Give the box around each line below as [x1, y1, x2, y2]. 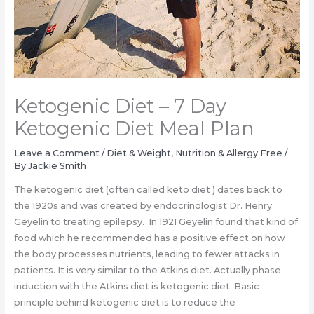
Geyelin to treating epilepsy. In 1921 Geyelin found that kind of [13, 217, 298, 228]
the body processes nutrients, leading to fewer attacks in [13, 249, 280, 260]
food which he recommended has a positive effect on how [13, 233, 285, 244]
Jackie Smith [27, 161, 86, 172]
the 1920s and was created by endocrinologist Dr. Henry [13, 200, 272, 212]
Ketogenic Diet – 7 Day [13, 95, 226, 118]
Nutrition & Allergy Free [175, 148, 282, 159]
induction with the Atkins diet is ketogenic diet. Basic [13, 281, 259, 292]
